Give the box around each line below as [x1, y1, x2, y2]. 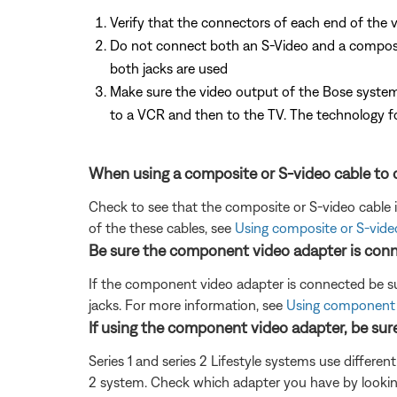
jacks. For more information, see [89, 296, 286, 313]
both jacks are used [110, 59, 228, 76]
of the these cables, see [89, 219, 235, 236]
